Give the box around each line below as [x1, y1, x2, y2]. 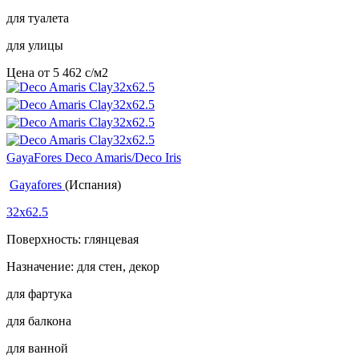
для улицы [6, 38, 63, 52]
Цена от [6, 65, 53, 79]
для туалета [6, 10, 69, 25]
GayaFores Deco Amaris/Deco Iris [6, 150, 181, 164]
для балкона [6, 313, 71, 328]
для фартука [6, 286, 72, 301]
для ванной [6, 341, 68, 355]
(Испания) [65, 177, 121, 192]
